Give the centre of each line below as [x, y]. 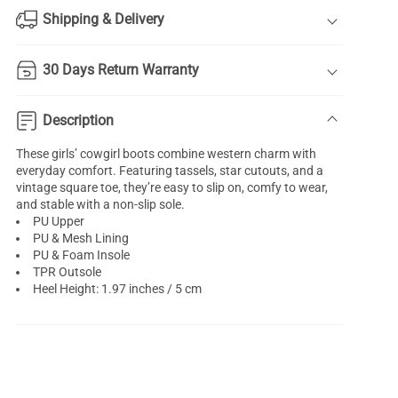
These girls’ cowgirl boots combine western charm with [167, 154]
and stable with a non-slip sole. [101, 205]
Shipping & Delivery [104, 20]
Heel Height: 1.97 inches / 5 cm [118, 289]
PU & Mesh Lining [81, 239]
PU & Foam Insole [82, 255]
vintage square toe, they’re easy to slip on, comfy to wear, [172, 188]
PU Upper [59, 222]
